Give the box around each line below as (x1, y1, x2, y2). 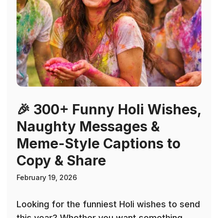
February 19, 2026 (17, 173, 77, 182)
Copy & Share (17, 152, 106, 169)
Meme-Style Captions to (17, 135, 181, 152)
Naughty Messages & (17, 118, 160, 135)
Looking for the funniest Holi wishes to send (17, 199, 200, 210)
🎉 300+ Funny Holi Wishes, (17, 101, 201, 118)
